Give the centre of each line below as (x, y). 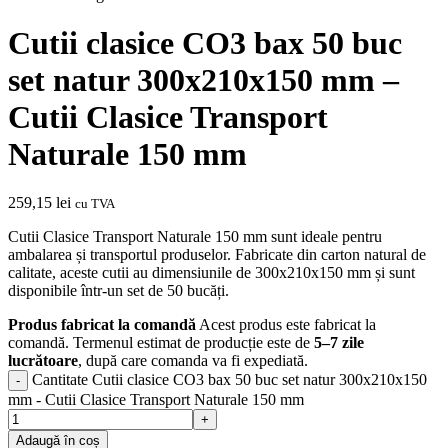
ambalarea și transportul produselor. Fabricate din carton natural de (217, 255)
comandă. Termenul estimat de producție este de (161, 343)
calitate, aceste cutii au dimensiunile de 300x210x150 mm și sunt (211, 273)
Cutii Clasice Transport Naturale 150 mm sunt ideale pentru (195, 237)
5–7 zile (339, 343)
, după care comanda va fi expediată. (193, 361)
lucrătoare (43, 361)
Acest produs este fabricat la (287, 325)
